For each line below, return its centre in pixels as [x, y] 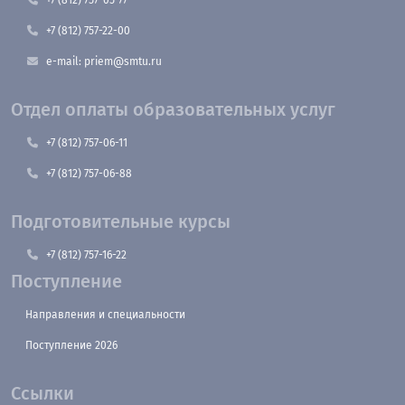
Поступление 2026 [71, 345]
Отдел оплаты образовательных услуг [173, 109]
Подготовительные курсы [121, 221]
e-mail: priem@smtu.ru [104, 61]
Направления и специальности [105, 314]
